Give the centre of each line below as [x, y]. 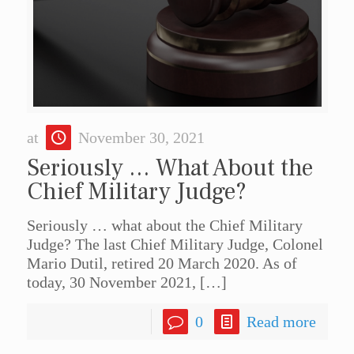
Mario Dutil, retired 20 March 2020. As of [162, 264]
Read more [281, 322]
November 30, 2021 [141, 138]
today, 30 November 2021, [111, 282]
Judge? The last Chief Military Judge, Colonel [175, 245]
